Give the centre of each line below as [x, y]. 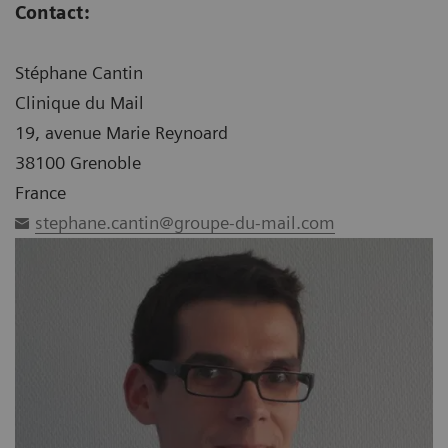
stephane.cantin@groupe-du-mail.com [184, 222]
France [40, 192]
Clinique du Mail [79, 102]
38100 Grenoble [78, 162]
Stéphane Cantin [79, 72]
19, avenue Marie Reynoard [121, 132]
